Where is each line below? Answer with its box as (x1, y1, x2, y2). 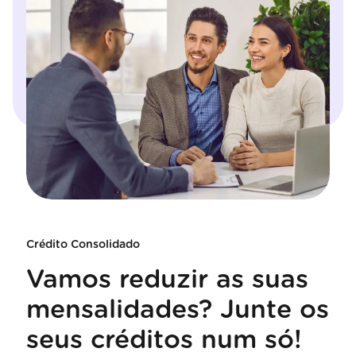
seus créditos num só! (25, 327, 302, 353)
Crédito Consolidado (25, 238, 140, 250)
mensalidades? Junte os (25, 296, 329, 323)
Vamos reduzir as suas (25, 266, 308, 292)
